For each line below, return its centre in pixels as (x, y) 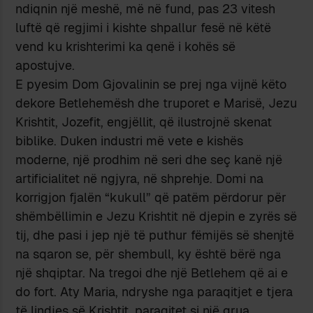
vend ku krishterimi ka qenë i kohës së (126, 46)
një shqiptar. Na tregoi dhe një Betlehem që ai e (152, 272)
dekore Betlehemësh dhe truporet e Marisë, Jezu (156, 103)
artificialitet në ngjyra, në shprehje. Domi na (140, 178)
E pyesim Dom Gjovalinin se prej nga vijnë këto (151, 84)
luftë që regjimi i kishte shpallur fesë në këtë (144, 27)
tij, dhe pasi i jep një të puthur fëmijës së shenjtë (155, 235)
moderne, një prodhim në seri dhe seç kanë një (149, 159)
